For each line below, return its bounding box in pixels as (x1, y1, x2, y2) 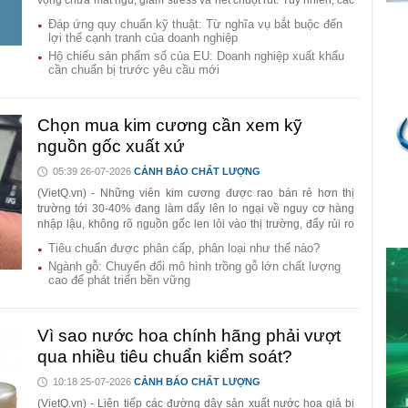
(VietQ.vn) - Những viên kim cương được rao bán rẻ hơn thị (37, 187, 355, 200)
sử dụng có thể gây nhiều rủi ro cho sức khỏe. (37, 25, 263, 38)
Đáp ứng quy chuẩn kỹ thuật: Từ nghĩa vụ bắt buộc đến (48, 17, 342, 32)
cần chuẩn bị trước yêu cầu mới (48, 63, 219, 77)
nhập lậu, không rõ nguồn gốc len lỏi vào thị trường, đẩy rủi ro (37, 218, 355, 231)
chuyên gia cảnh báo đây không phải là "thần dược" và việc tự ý (37, 9, 355, 23)
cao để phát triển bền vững (48, 273, 190, 288)
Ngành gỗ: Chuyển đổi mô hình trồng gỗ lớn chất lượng (48, 260, 341, 274)
